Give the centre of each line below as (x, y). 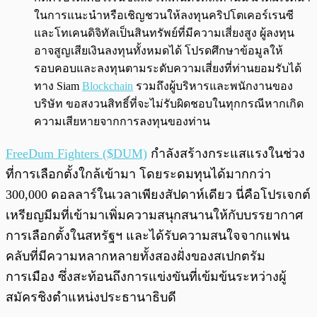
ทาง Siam (58, 86)
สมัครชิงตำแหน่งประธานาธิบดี (91, 298)
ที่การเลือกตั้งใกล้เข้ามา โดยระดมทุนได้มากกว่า (138, 174)
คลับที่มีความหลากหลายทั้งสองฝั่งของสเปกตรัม (136, 257)
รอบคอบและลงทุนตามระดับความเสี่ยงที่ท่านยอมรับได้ (168, 69)
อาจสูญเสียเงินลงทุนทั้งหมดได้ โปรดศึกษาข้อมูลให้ (158, 51)
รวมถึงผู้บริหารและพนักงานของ (213, 86)
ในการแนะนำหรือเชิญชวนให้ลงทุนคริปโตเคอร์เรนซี (164, 16)
